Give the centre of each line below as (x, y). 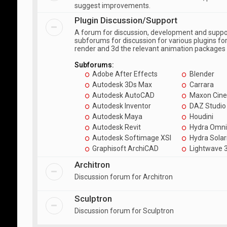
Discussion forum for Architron (123, 177)
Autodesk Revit (116, 127)
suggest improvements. (112, 6)
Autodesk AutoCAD (123, 95)
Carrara (201, 85)
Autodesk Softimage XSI (131, 138)
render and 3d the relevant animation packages (150, 49)
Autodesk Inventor (121, 106)
